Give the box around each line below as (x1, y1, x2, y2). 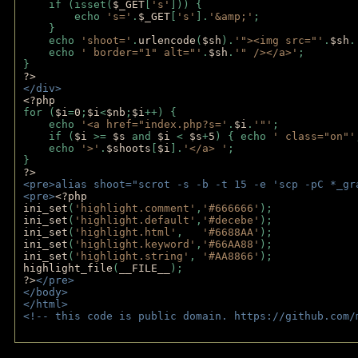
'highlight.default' (74, 214, 196, 226)
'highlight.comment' (74, 202, 196, 214)
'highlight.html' (74, 226, 177, 238)
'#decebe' (202, 214, 260, 226)
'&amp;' (209, 10, 253, 22)
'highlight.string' (74, 250, 189, 262)
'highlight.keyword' (74, 238, 196, 250)
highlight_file (23, 262, 113, 274)
